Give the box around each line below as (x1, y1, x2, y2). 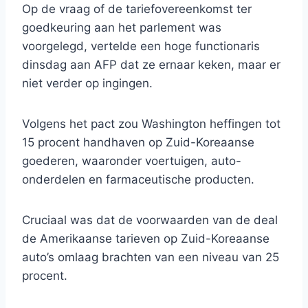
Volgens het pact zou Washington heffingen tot (22, 117, 280, 131)
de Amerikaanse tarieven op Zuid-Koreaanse (22, 232, 269, 246)
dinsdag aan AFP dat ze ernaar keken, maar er (22, 58, 280, 72)
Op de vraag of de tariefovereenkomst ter (22, 2, 252, 16)
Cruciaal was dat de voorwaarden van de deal (22, 213, 278, 228)
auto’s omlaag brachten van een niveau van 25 (22, 250, 279, 265)
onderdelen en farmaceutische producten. (22, 173, 254, 187)
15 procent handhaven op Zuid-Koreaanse (22, 135, 254, 150)
